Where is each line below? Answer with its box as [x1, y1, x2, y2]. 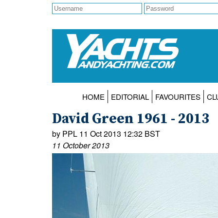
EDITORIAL [110, 91, 149, 102]
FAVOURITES [155, 91, 200, 102]
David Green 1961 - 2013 [52, 110, 209, 128]
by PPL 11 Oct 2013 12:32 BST [52, 128, 160, 140]
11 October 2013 [52, 140, 109, 151]
